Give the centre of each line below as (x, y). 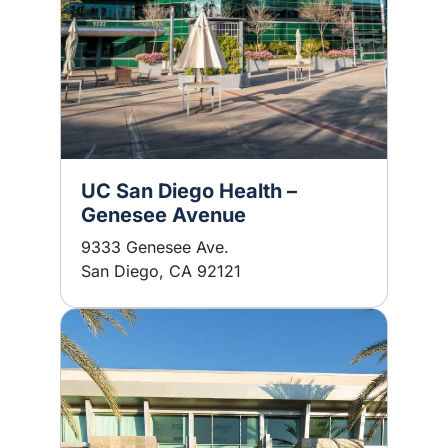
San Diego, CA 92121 (161, 271)
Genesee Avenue (163, 215)
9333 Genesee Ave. (155, 247)
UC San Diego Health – (189, 191)
